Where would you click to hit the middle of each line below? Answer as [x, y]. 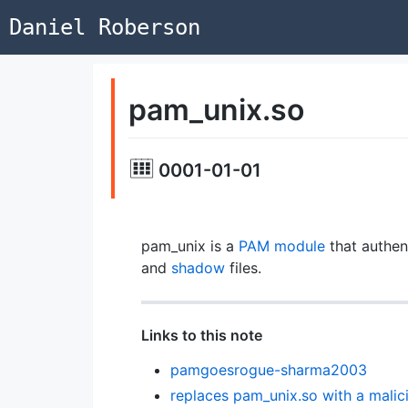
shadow [198, 267]
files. [243, 267]
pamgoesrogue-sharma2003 [268, 369]
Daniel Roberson [105, 27]
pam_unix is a [189, 245]
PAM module [281, 245]
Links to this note [201, 335]
